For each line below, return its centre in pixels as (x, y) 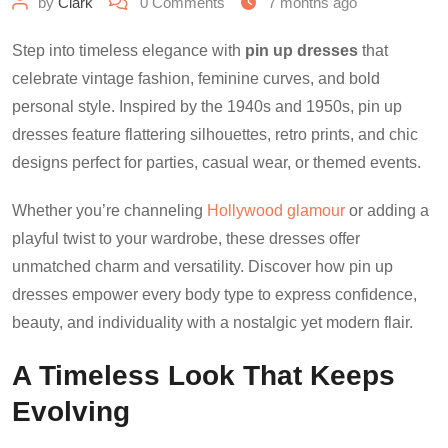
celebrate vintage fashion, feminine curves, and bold (196, 78)
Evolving (71, 410)
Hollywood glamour (276, 210)
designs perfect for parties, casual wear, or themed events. (216, 162)
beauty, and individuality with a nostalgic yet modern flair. (212, 322)
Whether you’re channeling (109, 210)
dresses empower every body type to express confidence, (214, 294)
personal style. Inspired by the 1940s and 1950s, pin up (207, 106)
